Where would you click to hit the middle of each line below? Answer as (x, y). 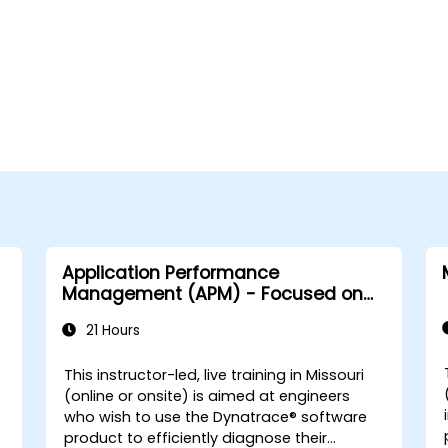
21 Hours (110, 330)
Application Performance (170, 272)
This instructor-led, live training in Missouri (214, 374)
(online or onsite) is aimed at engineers (207, 395)
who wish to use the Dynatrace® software (216, 416)
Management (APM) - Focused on (212, 293)
